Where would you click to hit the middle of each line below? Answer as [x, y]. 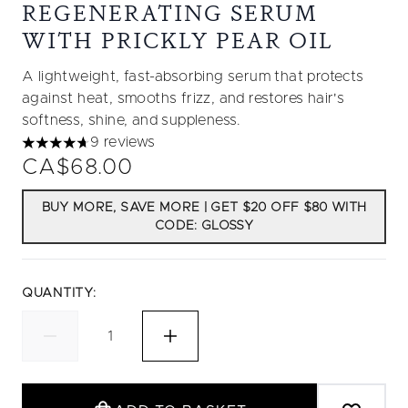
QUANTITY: [59, 293]
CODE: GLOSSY [204, 226]
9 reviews [123, 142]
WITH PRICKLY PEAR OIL [178, 41]
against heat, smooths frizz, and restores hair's [184, 98]
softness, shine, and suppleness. [132, 120]
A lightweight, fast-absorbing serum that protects [193, 76]
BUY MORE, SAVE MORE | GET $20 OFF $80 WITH [204, 208]
